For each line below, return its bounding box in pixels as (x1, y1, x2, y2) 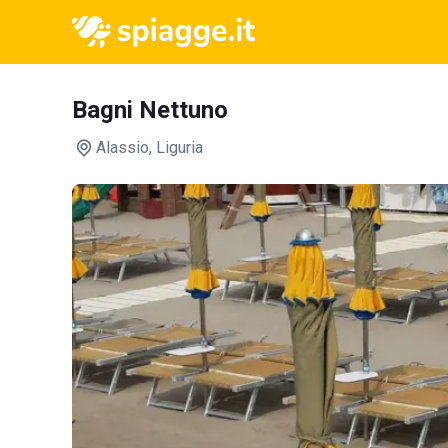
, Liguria (149, 138, 203, 157)
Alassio (96, 138, 149, 157)
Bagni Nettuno (72, 96, 228, 124)
